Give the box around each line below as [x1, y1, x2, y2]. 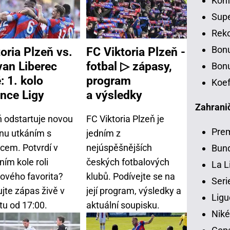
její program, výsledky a [86, 185, 181, 197]
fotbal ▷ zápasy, [86, 59, 172, 73]
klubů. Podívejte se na [86, 171, 175, 182]
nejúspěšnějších [86, 142, 152, 154]
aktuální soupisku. [86, 200, 160, 211]
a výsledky [86, 87, 142, 102]
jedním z [86, 128, 121, 139]
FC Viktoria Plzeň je [86, 113, 164, 125]
